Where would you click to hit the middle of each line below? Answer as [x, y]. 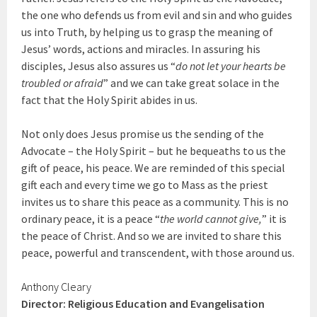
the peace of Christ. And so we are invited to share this [152, 236]
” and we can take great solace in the [192, 83]
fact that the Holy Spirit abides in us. [110, 100]
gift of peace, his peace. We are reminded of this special [154, 168]
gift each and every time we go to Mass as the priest [145, 185]
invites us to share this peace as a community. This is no [155, 202]
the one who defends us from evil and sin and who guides [157, 15]
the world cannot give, [211, 219]
